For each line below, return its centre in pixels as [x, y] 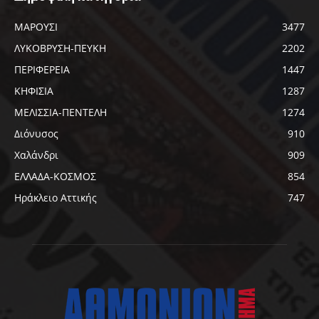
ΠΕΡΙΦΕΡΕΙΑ [42, 70]
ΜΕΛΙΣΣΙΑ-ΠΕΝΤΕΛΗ [61, 113]
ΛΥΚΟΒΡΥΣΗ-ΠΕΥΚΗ [60, 48]
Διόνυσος [36, 134]
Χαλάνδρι [36, 155]
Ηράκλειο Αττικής [56, 198]
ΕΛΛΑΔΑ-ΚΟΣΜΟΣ [55, 177]
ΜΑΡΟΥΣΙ [36, 27]
